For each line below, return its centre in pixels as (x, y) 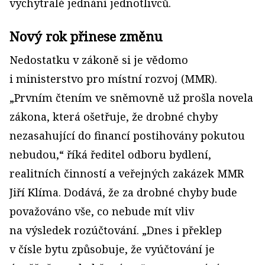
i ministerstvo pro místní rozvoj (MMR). (113, 79)
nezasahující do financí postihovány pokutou (127, 135)
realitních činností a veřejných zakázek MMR (127, 173)
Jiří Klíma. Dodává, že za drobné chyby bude (123, 192)
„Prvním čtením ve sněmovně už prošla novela (131, 98)
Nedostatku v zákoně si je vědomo (99, 60)
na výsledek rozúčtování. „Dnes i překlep (116, 230)
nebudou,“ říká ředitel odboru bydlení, (110, 154)
